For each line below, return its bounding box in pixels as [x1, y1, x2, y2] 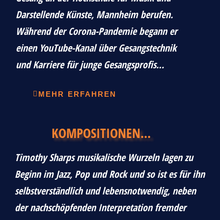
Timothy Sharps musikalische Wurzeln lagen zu [15, 150, 193, 164]
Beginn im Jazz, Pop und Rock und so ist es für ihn [15, 167, 205, 181]
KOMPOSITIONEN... [52, 123, 151, 142]
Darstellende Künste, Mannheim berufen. [16, 7, 173, 21]
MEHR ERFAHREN [38, 89, 117, 98]
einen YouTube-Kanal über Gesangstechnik [16, 41, 176, 55]
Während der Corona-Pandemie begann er [16, 24, 177, 38]
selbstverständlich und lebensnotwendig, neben [15, 184, 196, 197]
